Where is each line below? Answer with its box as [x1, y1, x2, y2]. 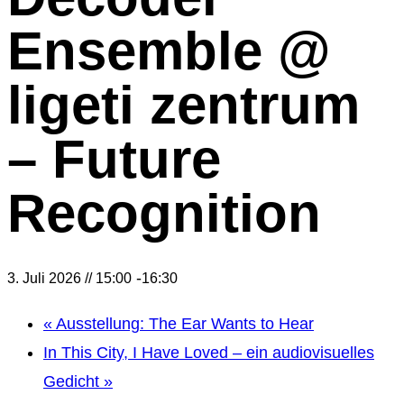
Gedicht [43, 372, 104, 390]
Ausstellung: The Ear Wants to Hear [52, 315, 314, 333]
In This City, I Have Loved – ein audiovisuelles [43, 344, 374, 362]
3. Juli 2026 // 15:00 [7, 271, 132, 286]
